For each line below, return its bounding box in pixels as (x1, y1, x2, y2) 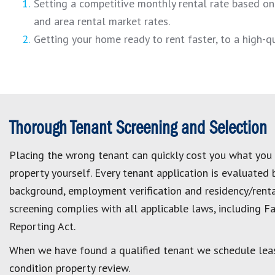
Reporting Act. (9, 219, 76, 233)
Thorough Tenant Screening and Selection (9, 119, 267, 139)
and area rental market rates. (34, 14, 170, 28)
